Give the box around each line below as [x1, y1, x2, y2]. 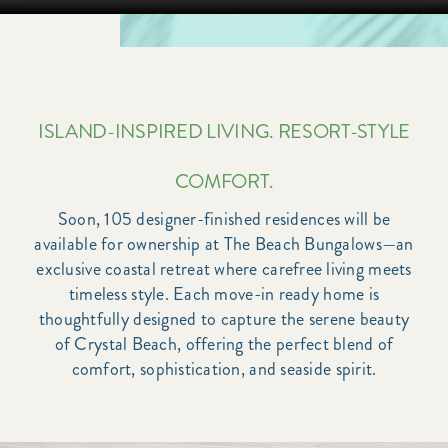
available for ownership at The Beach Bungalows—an [34, 231, 414, 258]
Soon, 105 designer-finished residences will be [57, 206, 391, 233]
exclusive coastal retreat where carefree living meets [36, 256, 412, 283]
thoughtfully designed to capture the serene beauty [38, 306, 410, 333]
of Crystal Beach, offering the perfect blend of [54, 331, 394, 358]
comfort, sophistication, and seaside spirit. [71, 356, 377, 383]
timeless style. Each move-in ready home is [68, 281, 380, 308]
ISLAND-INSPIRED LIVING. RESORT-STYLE [37, 117, 411, 147]
